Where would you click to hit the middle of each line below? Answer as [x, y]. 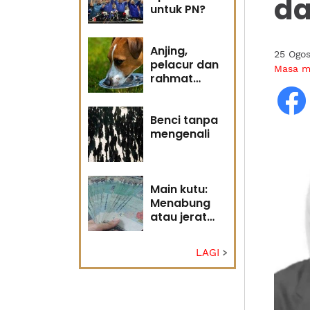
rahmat [172, 79]
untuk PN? [178, 9]
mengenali [180, 134]
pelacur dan [184, 65]
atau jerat [179, 217]
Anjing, [169, 51]
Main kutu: [179, 189]
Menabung [180, 203]
